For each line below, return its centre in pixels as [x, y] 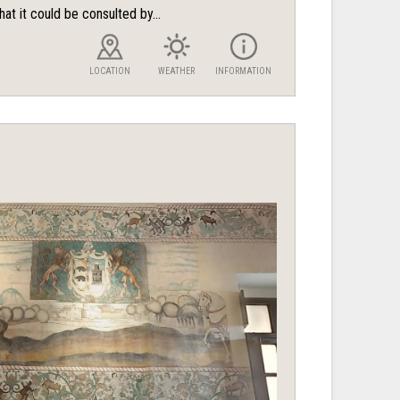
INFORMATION [243, 71]
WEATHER [176, 71]
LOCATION [109, 71]
